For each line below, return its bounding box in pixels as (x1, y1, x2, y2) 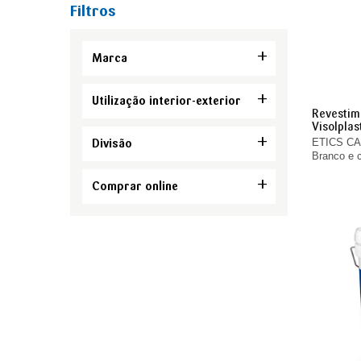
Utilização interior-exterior (92, 93, 241, 108)
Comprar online (92, 179, 178, 193)
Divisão (92, 136, 132, 151)
